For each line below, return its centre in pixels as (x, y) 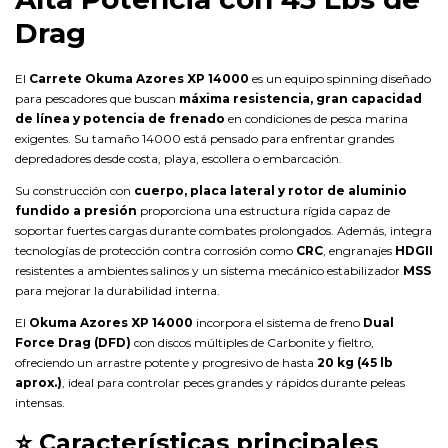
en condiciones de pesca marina (316, 118)
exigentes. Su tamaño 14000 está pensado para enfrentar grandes (204, 138)
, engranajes (359, 250)
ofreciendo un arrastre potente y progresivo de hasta (166, 362)
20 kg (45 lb (355, 362)
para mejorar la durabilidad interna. (117, 290)
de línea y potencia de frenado (120, 118)
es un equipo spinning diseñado (340, 78)
